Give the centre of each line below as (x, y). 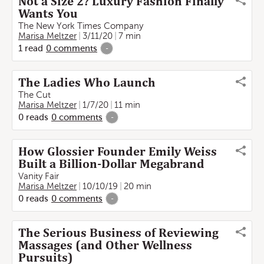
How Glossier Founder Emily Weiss (118, 151)
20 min (138, 186)
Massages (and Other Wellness (105, 245)
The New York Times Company (81, 26)
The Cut (34, 95)
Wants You (48, 14)
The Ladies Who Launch (87, 82)
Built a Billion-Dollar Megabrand (111, 164)
